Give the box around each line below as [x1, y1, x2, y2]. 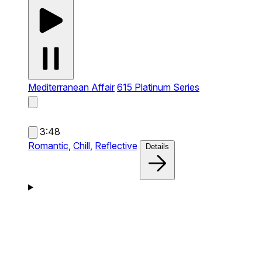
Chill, [73, 139, 92, 151]
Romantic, [28, 139, 71, 151]
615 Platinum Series [117, 81, 199, 93]
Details [146, 142, 169, 151]
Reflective [95, 139, 137, 151]
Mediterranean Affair [28, 81, 115, 93]
